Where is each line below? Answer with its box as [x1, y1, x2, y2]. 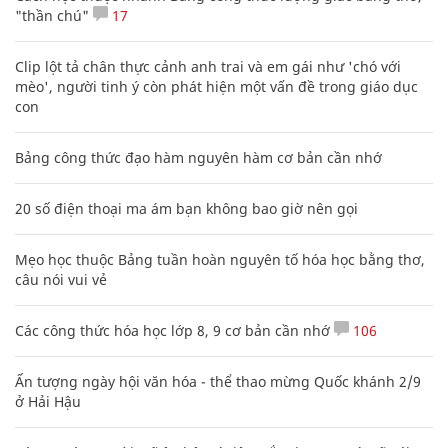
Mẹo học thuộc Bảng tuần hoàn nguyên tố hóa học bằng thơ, [15, 249, 425, 269]
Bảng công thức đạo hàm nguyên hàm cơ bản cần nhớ [15, 147, 382, 167]
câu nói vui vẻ [15, 269, 107, 289]
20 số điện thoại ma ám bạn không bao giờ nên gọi [15, 198, 358, 218]
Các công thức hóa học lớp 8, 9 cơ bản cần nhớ [15, 320, 330, 340]
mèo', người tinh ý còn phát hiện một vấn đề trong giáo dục [15, 76, 418, 96]
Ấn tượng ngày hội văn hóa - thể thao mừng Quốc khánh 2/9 [15, 371, 421, 391]
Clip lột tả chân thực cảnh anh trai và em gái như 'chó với [15, 56, 401, 76]
